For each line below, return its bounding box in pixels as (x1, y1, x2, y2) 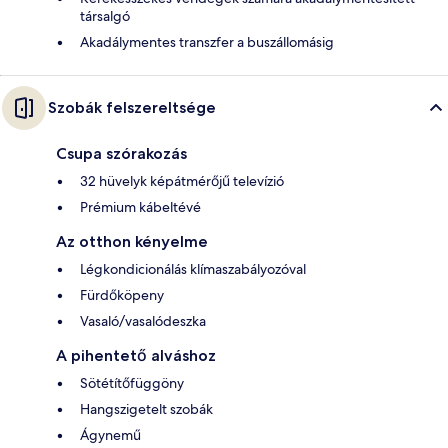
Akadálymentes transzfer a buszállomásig (80, 32, 334, 51)
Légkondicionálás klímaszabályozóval (80, 259, 306, 278)
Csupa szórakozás (56, 143, 187, 163)
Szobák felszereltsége (48, 97, 216, 117)
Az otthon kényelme (56, 231, 208, 251)
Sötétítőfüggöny (80, 373, 184, 392)
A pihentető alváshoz (56, 345, 216, 365)
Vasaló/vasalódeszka (80, 311, 206, 330)
